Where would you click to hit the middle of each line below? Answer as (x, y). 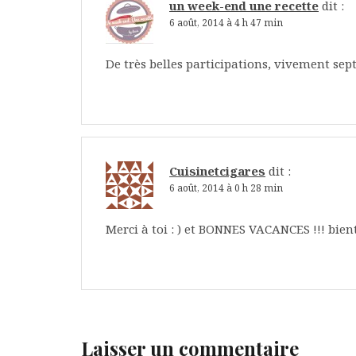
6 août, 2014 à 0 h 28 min (226, 188)
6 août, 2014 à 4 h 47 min (226, 22)
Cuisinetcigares (217, 170)
